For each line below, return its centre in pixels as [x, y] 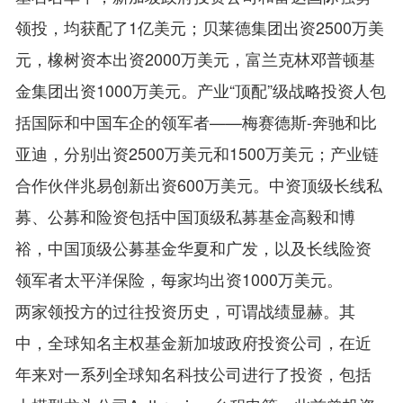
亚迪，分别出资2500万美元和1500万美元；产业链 [197, 152]
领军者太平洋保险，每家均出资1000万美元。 [179, 278]
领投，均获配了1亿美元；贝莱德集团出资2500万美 [200, 27]
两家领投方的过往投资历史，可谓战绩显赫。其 [186, 310]
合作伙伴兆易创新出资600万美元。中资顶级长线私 [199, 184]
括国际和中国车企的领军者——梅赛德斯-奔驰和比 [197, 121]
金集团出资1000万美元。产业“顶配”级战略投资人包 [201, 90]
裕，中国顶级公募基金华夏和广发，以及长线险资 [194, 247]
